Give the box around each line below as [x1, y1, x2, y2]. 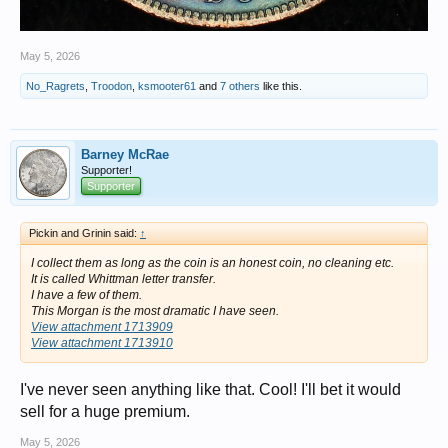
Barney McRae [81, 146, 169, 162]
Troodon [91, 79, 132, 92]
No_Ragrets [26, 79, 85, 92]
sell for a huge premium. [20, 402, 190, 420]
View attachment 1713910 [31, 335, 173, 350]
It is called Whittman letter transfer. [31, 271, 216, 286]
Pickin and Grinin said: [29, 226, 140, 239]
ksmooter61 [138, 79, 196, 92]
